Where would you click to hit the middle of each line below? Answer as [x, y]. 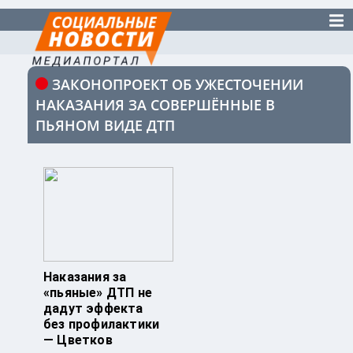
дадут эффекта [93, 309]
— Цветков [78, 340]
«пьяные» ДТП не [98, 293]
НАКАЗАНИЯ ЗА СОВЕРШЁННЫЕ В [155, 105]
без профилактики [102, 325]
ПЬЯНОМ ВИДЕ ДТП [105, 126]
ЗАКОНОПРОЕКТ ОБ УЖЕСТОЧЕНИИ [178, 85]
